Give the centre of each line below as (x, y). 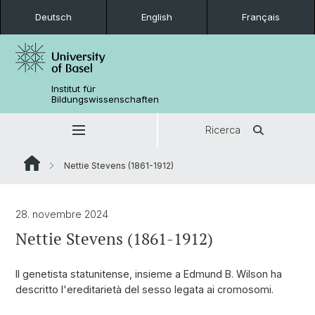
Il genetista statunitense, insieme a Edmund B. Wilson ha (149, 274)
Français (261, 17)
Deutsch (53, 17)
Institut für (74, 89)
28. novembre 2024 (62, 214)
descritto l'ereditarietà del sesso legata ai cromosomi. (144, 289)
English (157, 17)
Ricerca (223, 130)
